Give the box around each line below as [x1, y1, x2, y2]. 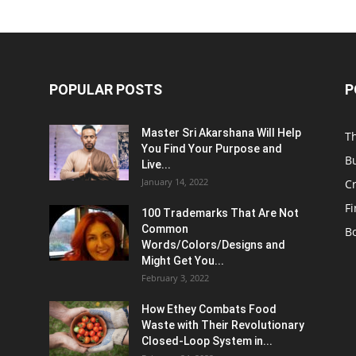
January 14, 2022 [141, 176, 208, 188]
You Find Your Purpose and [141, 142, 282, 155]
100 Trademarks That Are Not [141, 207, 299, 219]
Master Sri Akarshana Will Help [141, 126, 301, 139]
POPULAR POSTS [49, 81, 162, 98]
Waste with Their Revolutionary [141, 319, 304, 331]
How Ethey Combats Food [141, 303, 277, 315]
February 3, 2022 [141, 272, 209, 284]
